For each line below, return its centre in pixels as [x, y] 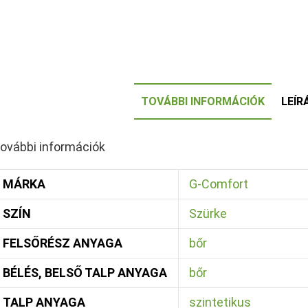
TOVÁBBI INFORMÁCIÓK [202, 101]
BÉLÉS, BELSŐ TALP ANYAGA [85, 273]
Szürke [208, 213]
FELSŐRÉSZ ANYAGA [62, 243]
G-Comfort [218, 184]
